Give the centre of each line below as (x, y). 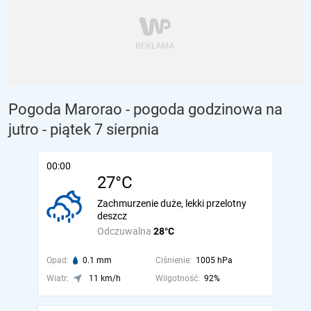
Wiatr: (58, 278)
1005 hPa (214, 260)
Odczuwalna (125, 231)
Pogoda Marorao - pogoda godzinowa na (145, 109)
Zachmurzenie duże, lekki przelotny (172, 203)
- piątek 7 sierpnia (101, 129)
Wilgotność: (177, 278)
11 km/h (105, 278)
